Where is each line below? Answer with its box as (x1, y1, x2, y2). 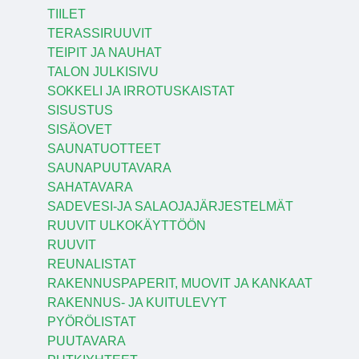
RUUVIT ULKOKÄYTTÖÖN (46, 218, 206, 232)
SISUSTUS (46, 103, 113, 117)
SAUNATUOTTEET (46, 141, 161, 155)
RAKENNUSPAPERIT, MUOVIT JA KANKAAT (46, 276, 313, 290)
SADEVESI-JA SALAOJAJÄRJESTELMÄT (46, 199, 293, 213)
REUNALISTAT (46, 256, 136, 271)
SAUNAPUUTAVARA (46, 160, 171, 175)
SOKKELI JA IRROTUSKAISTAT (46, 83, 235, 98)
